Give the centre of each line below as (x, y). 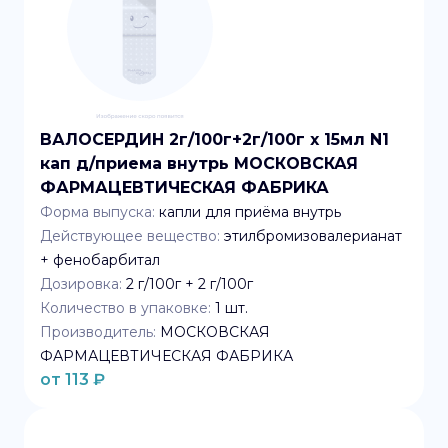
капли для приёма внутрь (250, 212)
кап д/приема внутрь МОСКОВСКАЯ (199, 163)
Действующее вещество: (130, 236)
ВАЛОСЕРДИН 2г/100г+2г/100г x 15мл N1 (214, 139)
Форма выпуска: (97, 212)
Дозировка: (81, 284)
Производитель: (98, 332)
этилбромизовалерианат (313, 236)
